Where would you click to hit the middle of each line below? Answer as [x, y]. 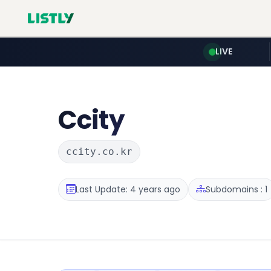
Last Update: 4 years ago [128, 189]
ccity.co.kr [99, 152]
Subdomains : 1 [237, 189]
